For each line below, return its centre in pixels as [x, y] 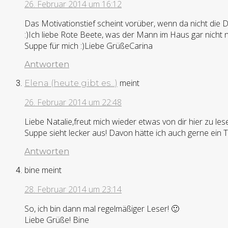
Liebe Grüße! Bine [57, 220]
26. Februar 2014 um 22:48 [73, 102]
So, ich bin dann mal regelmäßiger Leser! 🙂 [102, 208]
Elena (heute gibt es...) [71, 83]
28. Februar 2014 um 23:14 [73, 189]
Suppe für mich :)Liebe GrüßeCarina [89, 46]
